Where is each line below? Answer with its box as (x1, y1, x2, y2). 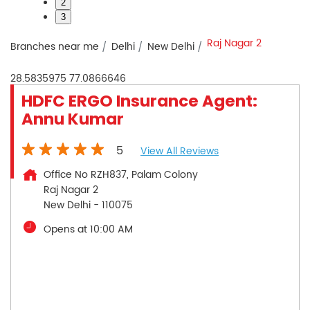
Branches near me (10, 39, 99, 55)
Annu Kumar (21, 108, 124, 131)
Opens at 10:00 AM (44, 221, 133, 238)
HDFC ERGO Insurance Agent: (21, 90, 257, 113)
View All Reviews (140, 143, 219, 160)
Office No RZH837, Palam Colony (44, 167, 198, 183)
